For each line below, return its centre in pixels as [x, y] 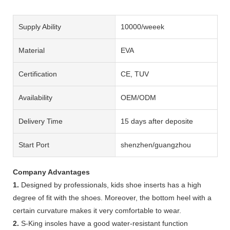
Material [32, 50]
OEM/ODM [138, 97]
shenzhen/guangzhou [156, 145]
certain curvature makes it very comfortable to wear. [97, 210]
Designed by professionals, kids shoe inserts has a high [110, 185]
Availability [35, 97]
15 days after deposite [157, 121]
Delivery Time [41, 121]
